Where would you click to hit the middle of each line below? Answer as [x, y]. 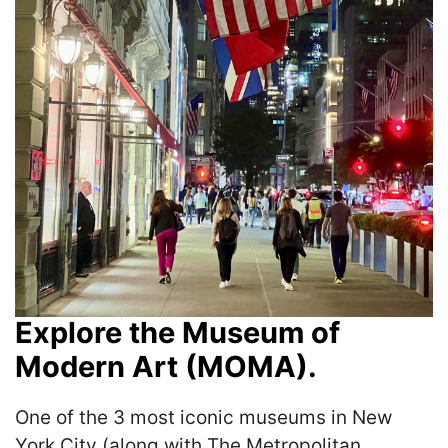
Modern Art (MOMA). [166, 367]
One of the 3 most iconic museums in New [203, 418]
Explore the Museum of [177, 333]
